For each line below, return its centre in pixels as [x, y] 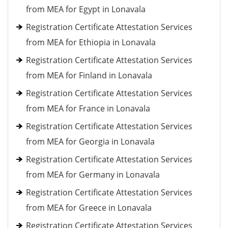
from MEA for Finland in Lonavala [89, 75]
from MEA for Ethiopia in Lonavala [91, 42]
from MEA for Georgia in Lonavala [90, 141]
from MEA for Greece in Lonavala [89, 208]
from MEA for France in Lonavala [88, 108]
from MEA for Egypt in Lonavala [86, 9]
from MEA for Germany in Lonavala [93, 175]
